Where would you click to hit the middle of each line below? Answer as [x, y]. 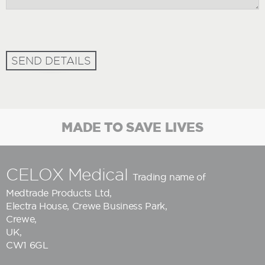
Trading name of [169, 177]
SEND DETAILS [51, 60]
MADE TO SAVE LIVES [132, 127]
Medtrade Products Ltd [58, 193]
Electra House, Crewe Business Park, [87, 206]
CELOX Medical [69, 174]
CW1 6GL [27, 245]
